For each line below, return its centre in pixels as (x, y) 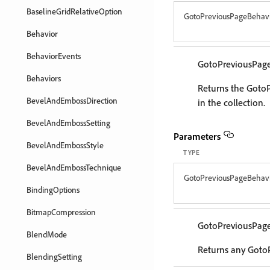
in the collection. (231, 102)
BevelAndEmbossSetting (68, 123)
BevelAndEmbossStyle (65, 145)
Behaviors (44, 78)
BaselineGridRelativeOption (74, 11)
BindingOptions (53, 190)
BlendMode (47, 234)
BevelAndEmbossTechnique (74, 167)
